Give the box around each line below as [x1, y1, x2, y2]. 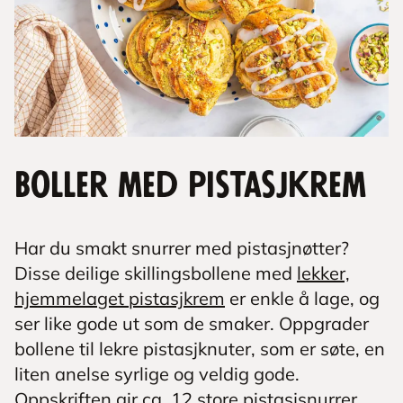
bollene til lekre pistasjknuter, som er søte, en [14, 337, 385, 360]
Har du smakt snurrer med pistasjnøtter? [14, 237, 349, 259]
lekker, [297, 262, 350, 284]
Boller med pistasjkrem [14, 169, 366, 203]
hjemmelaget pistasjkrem [14, 287, 225, 309]
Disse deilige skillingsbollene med [14, 262, 297, 284]
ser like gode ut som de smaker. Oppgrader [14, 312, 369, 335]
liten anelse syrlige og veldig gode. [14, 363, 300, 385]
